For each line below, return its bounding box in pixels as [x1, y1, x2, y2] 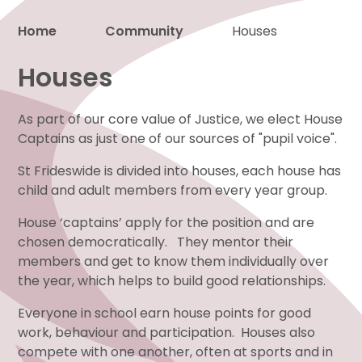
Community [105, 21, 184, 40]
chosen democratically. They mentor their [18, 232, 297, 251]
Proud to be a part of [133, 57, 243, 71]
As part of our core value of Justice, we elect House [18, 109, 343, 128]
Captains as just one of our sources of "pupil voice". [18, 128, 341, 148]
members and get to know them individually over [18, 251, 330, 271]
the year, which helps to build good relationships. [18, 271, 326, 290]
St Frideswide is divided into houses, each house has [18, 161, 342, 180]
